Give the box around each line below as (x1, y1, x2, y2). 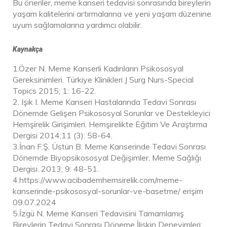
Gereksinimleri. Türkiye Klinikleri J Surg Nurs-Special (13, 74, 194, 85)
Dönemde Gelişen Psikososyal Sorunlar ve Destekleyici (13, 107, 210, 118)
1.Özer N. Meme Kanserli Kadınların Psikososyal (13, 63, 183, 73)
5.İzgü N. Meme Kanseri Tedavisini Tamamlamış (13, 208, 184, 218)
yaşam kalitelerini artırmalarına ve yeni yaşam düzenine (13, 8, 211, 19)
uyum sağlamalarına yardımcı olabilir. (13, 19, 142, 30)
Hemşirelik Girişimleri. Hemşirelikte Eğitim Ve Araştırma (13, 119, 207, 129)
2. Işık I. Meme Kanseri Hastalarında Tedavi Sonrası (13, 96, 196, 107)
